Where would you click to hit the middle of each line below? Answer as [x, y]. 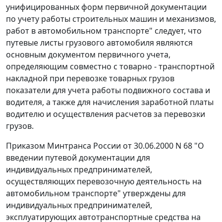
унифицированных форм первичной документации [106, 7]
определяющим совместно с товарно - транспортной [110, 67]
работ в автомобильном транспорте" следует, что [104, 31]
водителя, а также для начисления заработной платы [110, 102]
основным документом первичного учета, [88, 55]
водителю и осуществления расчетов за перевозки [106, 114]
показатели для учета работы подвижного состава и [108, 90]
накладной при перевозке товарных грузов [90, 79]
